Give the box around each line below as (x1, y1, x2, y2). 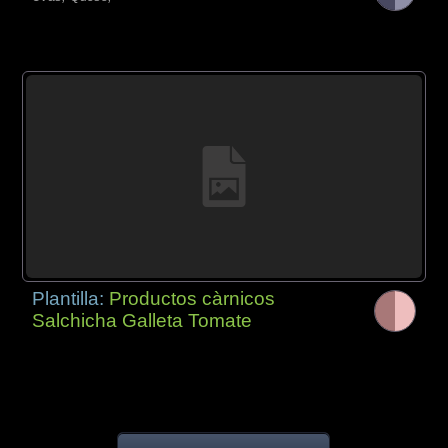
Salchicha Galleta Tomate (32, 309, 253, 331)
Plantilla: (32, 287, 110, 309)
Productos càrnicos (109, 287, 276, 309)
